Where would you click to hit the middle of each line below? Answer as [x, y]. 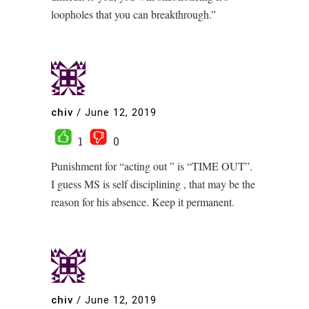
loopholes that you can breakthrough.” [133, 14]
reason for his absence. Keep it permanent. [143, 202]
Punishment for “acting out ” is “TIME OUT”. [152, 166]
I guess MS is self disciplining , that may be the [153, 184]
